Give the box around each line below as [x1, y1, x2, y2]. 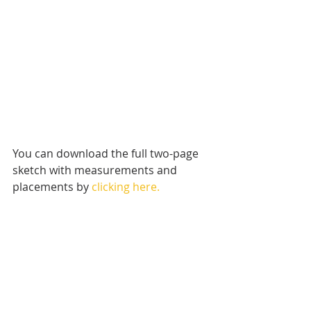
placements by [12, 178, 92, 194]
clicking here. [92, 178, 160, 194]
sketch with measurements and [12, 162, 180, 178]
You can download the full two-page [12, 145, 201, 161]
